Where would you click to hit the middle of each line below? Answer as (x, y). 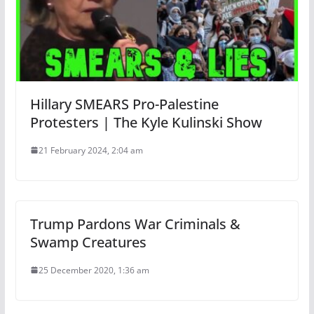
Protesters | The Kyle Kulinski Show (146, 122)
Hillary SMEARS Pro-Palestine (124, 104)
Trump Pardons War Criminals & (135, 224)
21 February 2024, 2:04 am (90, 150)
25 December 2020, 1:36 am (94, 270)
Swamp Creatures (88, 242)
